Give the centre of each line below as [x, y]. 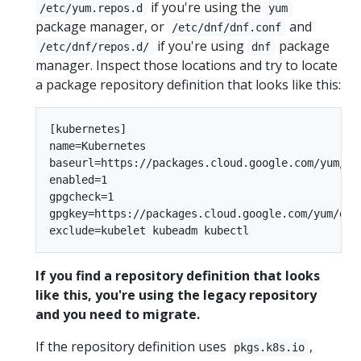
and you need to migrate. [118, 314]
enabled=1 [78, 179]
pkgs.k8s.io [270, 347]
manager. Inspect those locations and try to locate [187, 65]
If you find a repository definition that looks [178, 275]
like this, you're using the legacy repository [176, 295]
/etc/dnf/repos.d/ [95, 46]
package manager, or [102, 26]
